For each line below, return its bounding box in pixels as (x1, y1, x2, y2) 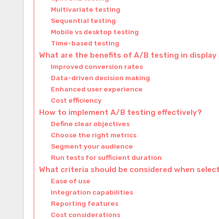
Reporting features (51, 199, 119, 208)
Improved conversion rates (51, 63, 143, 71)
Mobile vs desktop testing (51, 28, 139, 36)
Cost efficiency (51, 96, 102, 105)
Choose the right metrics (51, 131, 137, 139)
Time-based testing (51, 39, 120, 47)
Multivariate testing (51, 5, 121, 14)
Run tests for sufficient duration (51, 153, 162, 162)
